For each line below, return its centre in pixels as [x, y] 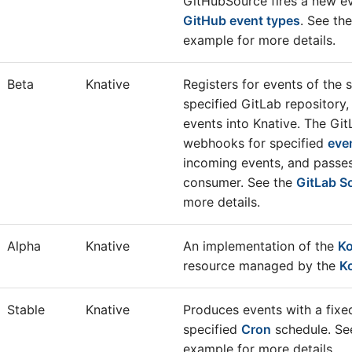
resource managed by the [261, 266]
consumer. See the [240, 182]
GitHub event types [242, 20]
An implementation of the [260, 246]
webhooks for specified [255, 143]
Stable [26, 310]
